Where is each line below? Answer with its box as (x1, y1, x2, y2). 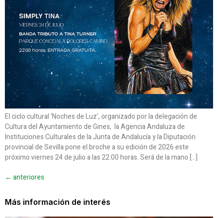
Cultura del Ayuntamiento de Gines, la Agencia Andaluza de (5, 122, 185, 132)
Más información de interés (5, 197, 110, 207)
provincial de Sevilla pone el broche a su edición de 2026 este (5, 142, 189, 153)
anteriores (12, 172, 44, 183)
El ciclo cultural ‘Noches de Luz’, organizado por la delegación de (5, 111, 197, 122)
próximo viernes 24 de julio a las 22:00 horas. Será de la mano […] (5, 152, 198, 163)
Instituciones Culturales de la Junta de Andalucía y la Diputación (5, 132, 196, 143)
